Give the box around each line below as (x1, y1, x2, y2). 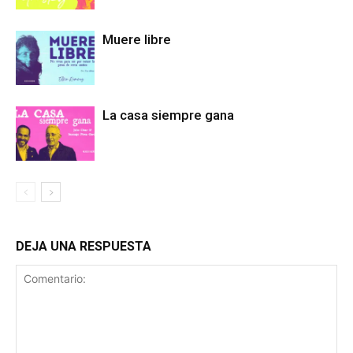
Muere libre (102, 31, 171, 47)
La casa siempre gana (102, 106, 234, 123)
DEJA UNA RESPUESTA (16, 238, 151, 254)
